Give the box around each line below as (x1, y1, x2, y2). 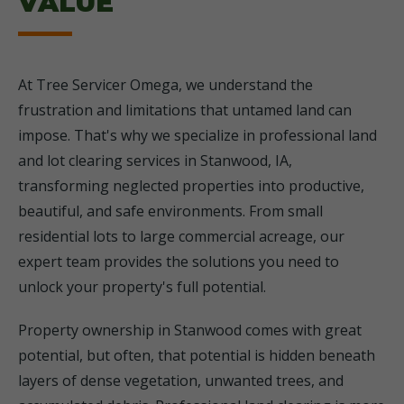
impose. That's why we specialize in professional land (18, 125, 377, 145)
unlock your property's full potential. (18, 277, 266, 297)
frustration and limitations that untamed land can (18, 100, 352, 120)
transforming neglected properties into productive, (18, 176, 364, 196)
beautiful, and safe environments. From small (18, 201, 323, 221)
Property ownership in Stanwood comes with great (18, 320, 362, 340)
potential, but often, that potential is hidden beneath (18, 345, 375, 365)
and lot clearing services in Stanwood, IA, (18, 151, 292, 170)
